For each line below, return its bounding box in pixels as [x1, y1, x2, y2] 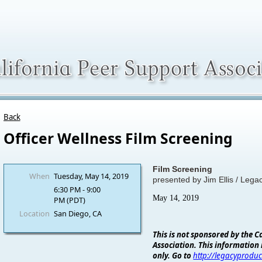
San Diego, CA [53, 208, 102, 219]
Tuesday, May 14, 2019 [53, 171, 129, 181]
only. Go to [153, 250, 194, 261]
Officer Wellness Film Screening [3, 129, 233, 148]
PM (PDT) [53, 195, 85, 205]
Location [19, 208, 50, 219]
